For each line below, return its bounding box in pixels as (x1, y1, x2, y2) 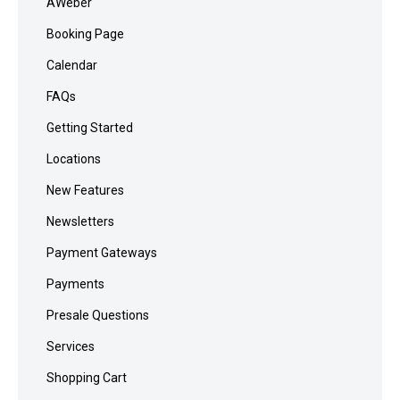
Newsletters (46, 214, 114, 229)
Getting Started (46, 121, 133, 136)
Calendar (46, 58, 97, 73)
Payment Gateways (46, 246, 157, 261)
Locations (46, 152, 101, 167)
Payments (46, 277, 104, 292)
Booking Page (46, 27, 124, 42)
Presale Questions (46, 308, 149, 323)
